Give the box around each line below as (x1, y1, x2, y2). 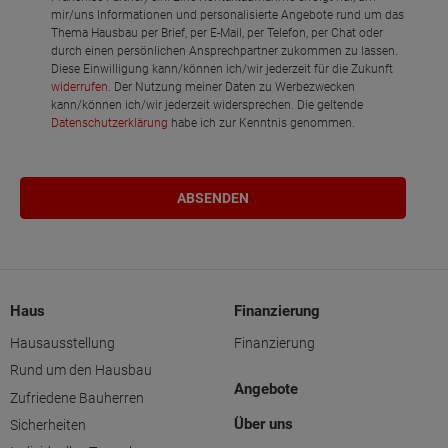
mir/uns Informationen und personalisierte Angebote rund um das (51, 8, 405, 23)
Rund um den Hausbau (10, 362, 152, 379)
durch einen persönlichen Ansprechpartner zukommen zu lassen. (51, 44, 399, 59)
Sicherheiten (10, 416, 86, 433)
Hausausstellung (10, 335, 115, 352)
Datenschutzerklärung (51, 116, 169, 131)
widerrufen (51, 80, 109, 95)
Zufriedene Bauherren (10, 389, 144, 406)
